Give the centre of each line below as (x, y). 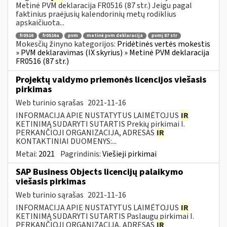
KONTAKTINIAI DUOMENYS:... (66, 141)
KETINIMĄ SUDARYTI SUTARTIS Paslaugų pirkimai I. (105, 216)
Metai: (27, 154)
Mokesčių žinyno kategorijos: (66, 44)
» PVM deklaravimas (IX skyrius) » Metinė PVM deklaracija (112, 53)
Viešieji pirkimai (129, 154)
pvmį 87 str (164, 36)
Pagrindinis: (81, 154)
